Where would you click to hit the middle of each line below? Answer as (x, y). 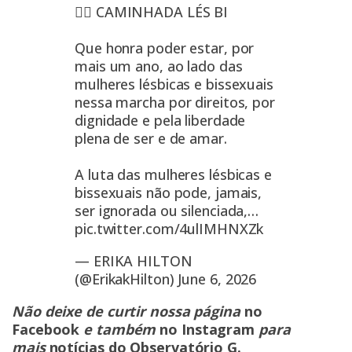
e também (122, 330)
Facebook (48, 330)
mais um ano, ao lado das (159, 66)
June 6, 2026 (217, 279)
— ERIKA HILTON (134, 261)
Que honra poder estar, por (165, 48)
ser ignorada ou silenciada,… (167, 211)
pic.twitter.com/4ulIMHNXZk (169, 229)
